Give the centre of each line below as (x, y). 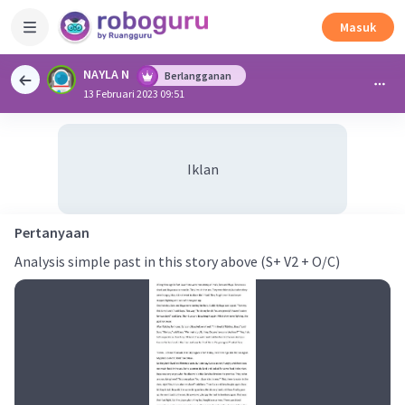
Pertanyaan (52, 232)
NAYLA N (106, 74)
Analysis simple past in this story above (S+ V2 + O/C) (177, 261)
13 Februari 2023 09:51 (134, 94)
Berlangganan (198, 75)
